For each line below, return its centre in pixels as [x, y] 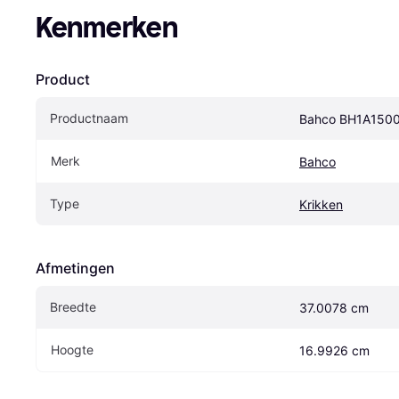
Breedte [73, 307]
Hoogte [72, 350]
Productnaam [89, 118]
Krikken [321, 205]
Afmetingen [75, 269]
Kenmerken [107, 28]
